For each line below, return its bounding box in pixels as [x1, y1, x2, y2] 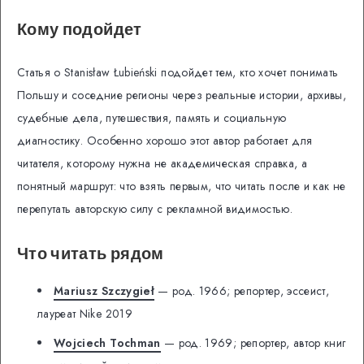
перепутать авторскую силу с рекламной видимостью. [17, 201, 293, 218]
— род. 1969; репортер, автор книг [160, 334, 346, 351]
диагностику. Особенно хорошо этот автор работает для [17, 132, 313, 149]
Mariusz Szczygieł [54, 282, 154, 299]
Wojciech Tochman [54, 334, 161, 351]
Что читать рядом [17, 243, 164, 264]
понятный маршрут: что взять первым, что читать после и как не [17, 178, 346, 195]
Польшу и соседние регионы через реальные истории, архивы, [17, 87, 346, 104]
